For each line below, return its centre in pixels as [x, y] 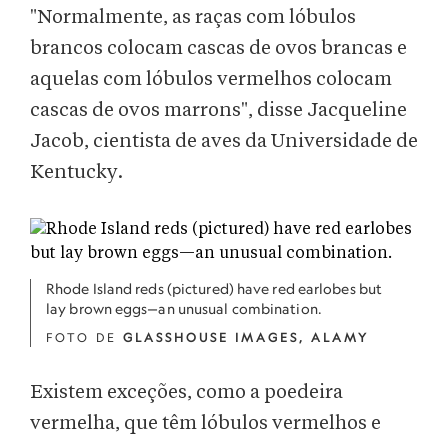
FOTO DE [84, 337]
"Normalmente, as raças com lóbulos [193, 17]
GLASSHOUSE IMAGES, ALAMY [246, 337]
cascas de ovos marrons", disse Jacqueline [218, 110]
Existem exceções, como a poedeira [186, 392]
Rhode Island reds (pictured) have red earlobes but [214, 288]
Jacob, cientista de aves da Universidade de [224, 141]
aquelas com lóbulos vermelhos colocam [211, 79]
